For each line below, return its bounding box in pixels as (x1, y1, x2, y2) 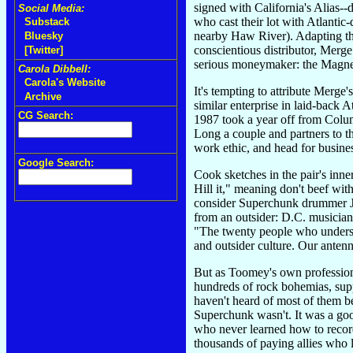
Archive (24, 91, 61, 102)
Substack (24, 16, 69, 28)
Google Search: (18, 157, 94, 169)
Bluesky (24, 30, 63, 42)
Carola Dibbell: (18, 63, 91, 75)
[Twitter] (24, 44, 63, 56)
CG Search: (18, 110, 73, 121)
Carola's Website (24, 76, 106, 88)
